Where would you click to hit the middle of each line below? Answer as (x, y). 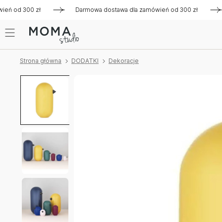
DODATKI (85, 61)
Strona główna (41, 61)
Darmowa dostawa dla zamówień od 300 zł (122, 10)
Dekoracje (124, 61)
